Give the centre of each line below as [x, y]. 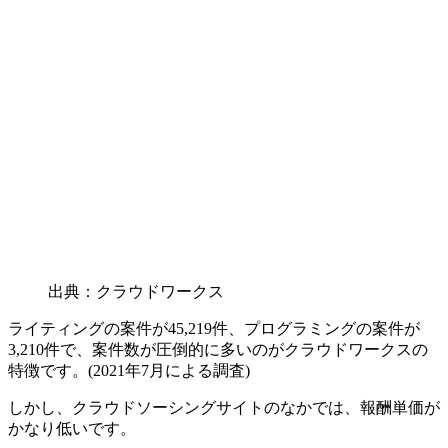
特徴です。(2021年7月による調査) [129, 371]
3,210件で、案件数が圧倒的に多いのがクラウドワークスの [218, 350]
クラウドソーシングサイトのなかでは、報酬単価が [256, 408]
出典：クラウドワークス [136, 292]
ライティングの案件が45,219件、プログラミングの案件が [214, 329]
